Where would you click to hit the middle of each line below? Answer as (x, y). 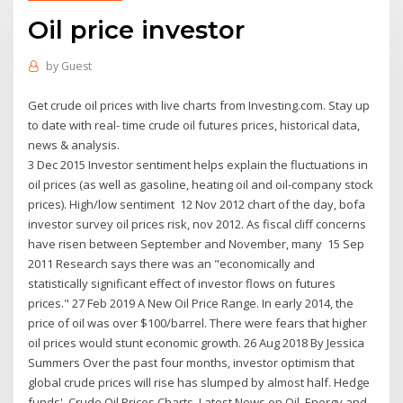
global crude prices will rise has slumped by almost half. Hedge (199, 382)
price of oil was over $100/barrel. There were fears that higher (198, 322)
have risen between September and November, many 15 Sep (197, 243)
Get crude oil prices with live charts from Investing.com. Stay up (199, 105)
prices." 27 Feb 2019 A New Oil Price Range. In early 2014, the (191, 303)
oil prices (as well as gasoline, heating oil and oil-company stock (201, 184)
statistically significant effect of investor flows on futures (182, 283)
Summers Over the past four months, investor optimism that (192, 362)
